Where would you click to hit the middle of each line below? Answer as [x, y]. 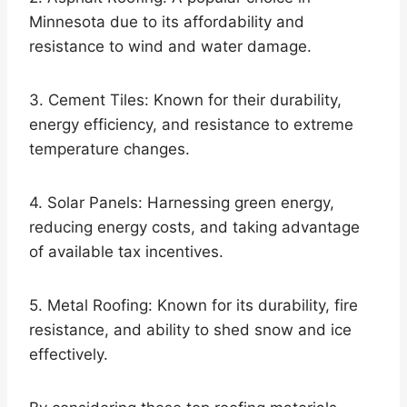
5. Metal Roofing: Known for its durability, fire [194, 306]
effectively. [69, 355]
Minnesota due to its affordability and [167, 22]
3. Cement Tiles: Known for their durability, [185, 100]
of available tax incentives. [126, 252]
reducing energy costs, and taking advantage [194, 228]
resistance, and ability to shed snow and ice [190, 330]
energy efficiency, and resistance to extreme [191, 125]
